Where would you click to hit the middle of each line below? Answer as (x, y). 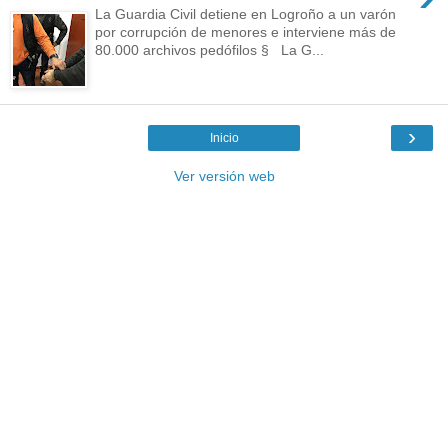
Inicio (224, 137)
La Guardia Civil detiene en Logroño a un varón (246, 14)
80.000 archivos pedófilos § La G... (210, 50)
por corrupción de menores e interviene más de (246, 32)
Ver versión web (224, 175)
